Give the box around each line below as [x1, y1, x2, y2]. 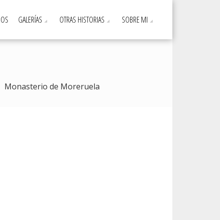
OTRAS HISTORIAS [59, 14, 105, 25]
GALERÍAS [18, 14, 42, 25]
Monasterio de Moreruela [4, 81, 100, 92]
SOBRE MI [122, 14, 148, 25]
